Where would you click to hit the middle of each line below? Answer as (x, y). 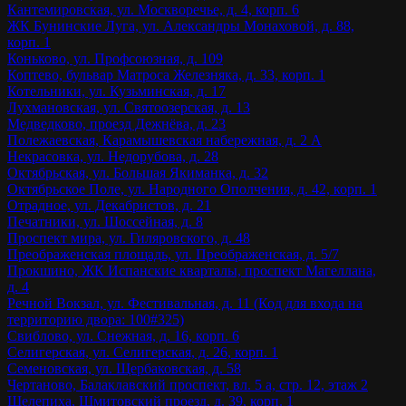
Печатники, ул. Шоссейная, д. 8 (105, 221)
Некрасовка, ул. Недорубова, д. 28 (113, 156)
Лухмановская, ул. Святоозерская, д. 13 (129, 107)
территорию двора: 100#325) (96, 319)
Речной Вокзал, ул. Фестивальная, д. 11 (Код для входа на (185, 303)
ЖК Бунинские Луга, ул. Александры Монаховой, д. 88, (181, 25)
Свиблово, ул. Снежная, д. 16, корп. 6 (123, 335)
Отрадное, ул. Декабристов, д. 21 (109, 205)
